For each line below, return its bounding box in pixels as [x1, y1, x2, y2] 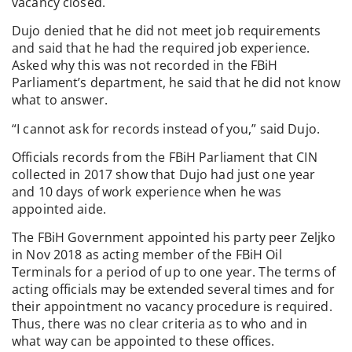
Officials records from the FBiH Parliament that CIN [12, 148, 317, 166]
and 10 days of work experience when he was [12, 182, 282, 200]
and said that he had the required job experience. [12, 39, 310, 57]
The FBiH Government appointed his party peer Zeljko [12, 229, 335, 247]
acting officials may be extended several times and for [12, 280, 335, 299]
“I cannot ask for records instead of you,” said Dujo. [12, 119, 320, 137]
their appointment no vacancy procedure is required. [12, 298, 332, 316]
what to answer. [12, 91, 108, 109]
